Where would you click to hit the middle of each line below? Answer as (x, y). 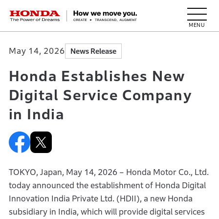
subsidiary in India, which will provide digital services (107, 212)
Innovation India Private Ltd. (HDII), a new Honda (100, 199)
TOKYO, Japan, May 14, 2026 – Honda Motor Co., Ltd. (109, 172)
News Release (93, 51)
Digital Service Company (100, 95)
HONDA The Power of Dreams (70, 13)
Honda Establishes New (97, 76)
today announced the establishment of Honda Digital (107, 186)
